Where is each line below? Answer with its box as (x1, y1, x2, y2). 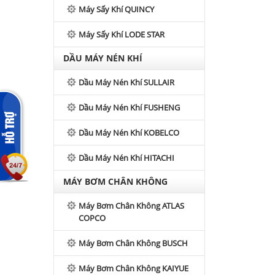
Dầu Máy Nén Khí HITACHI (79, 152, 174, 163)
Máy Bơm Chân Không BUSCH (79, 238, 188, 249)
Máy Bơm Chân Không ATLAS (79, 200, 184, 211)
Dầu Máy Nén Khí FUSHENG (79, 102, 180, 113)
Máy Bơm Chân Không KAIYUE (79, 263, 188, 274)
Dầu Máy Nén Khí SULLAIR (79, 77, 174, 88)
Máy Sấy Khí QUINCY (79, 4, 154, 15)
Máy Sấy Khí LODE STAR (79, 29, 165, 40)
